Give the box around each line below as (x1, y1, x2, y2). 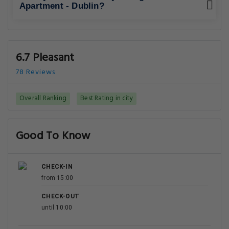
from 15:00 (41, 174, 74, 181)
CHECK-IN (41, 163, 73, 170)
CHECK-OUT (41, 193, 79, 200)
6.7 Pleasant (16, 49, 75, 67)
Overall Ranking (19, 93, 66, 104)
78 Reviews (16, 66, 55, 78)
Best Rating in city (80, 93, 133, 104)
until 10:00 (41, 204, 73, 211)
